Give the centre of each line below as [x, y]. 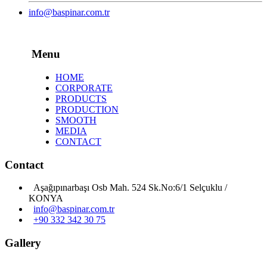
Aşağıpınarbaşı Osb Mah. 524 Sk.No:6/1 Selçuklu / [128, 188]
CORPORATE [84, 88]
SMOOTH [76, 120]
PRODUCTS [81, 98]
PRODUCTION [87, 109]
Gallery [23, 243]
